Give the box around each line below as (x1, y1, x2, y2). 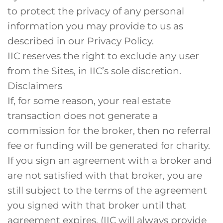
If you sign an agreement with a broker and (7, 154, 212, 167)
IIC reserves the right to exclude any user (7, 50, 199, 62)
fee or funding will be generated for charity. (7, 139, 210, 152)
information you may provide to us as (7, 20, 183, 32)
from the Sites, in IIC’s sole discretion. (7, 65, 181, 77)
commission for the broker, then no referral (7, 124, 211, 137)
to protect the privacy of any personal (7, 5, 184, 17)
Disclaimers (7, 80, 62, 92)
